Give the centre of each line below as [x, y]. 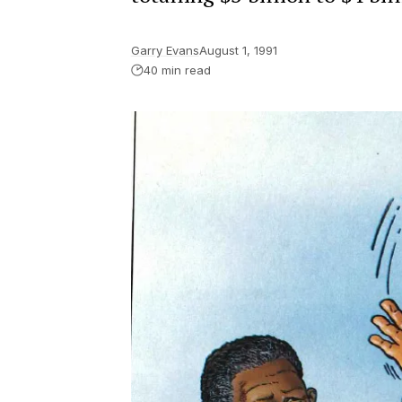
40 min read [177, 70]
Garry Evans [165, 50]
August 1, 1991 [238, 50]
